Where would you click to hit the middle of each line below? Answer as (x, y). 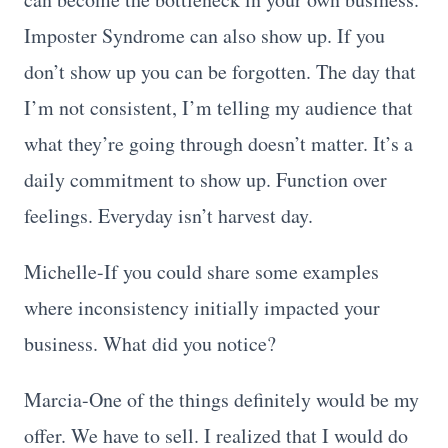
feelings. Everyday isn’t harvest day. (168, 215)
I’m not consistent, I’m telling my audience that (218, 107)
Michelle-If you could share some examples (201, 271)
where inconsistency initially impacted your (202, 307)
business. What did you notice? (150, 343)
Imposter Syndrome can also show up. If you (204, 35)
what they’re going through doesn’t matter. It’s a (218, 143)
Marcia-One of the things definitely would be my (221, 399)
